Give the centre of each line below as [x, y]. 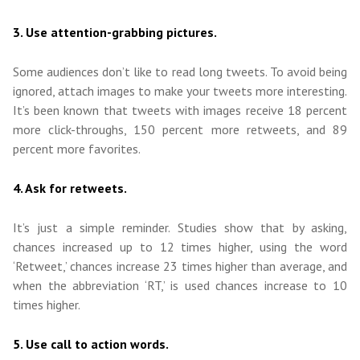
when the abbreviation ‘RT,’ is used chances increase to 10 [180, 286]
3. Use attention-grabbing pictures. [115, 33]
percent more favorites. [77, 149]
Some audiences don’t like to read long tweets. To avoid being [180, 72]
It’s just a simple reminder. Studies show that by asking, [180, 228]
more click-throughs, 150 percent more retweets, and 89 [180, 130]
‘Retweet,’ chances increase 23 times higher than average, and [180, 266]
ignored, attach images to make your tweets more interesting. [180, 91]
